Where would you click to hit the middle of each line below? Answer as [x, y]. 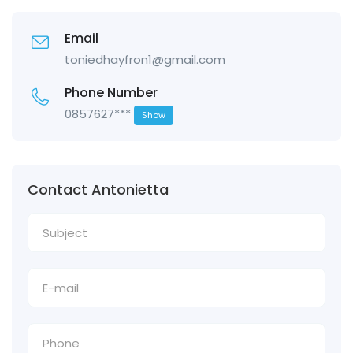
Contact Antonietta [98, 190]
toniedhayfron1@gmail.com [145, 60]
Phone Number [111, 93]
